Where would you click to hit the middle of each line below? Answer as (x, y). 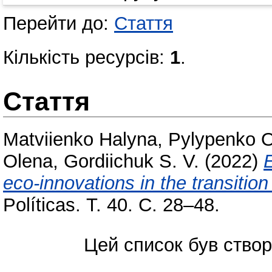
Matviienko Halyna (80, 140)
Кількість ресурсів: (87, 58)
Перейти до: (59, 24)
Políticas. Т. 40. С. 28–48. (111, 205)
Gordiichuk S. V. (131, 161)
